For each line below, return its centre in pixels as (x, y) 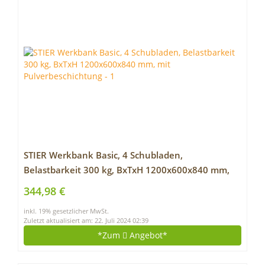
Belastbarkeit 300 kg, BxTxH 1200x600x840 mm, (127, 170)
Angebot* (147, 235)
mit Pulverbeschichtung (74, 185)
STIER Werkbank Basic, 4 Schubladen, (103, 155)
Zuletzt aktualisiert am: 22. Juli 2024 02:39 (86, 221)
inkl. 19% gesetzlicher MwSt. (66, 211)
